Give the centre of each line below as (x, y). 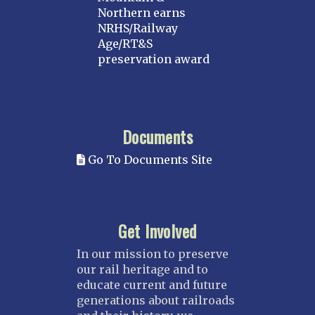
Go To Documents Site (149, 159)
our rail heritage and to (142, 269)
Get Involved (157, 230)
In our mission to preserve (153, 253)
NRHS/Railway (138, 28)
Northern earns (142, 12)
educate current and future (152, 284)
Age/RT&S (125, 43)
